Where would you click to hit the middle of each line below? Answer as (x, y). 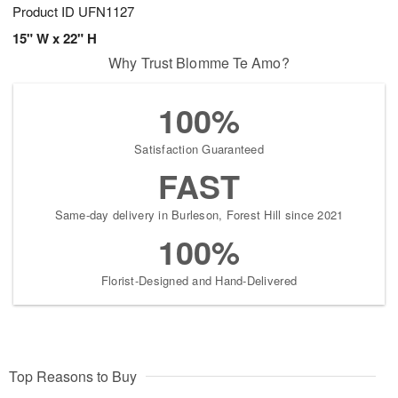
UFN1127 (106, 12)
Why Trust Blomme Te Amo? (199, 63)
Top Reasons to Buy (73, 377)
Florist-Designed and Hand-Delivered (199, 281)
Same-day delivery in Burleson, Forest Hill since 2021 (199, 215)
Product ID (45, 12)
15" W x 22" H (55, 39)
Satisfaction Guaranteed (199, 149)
